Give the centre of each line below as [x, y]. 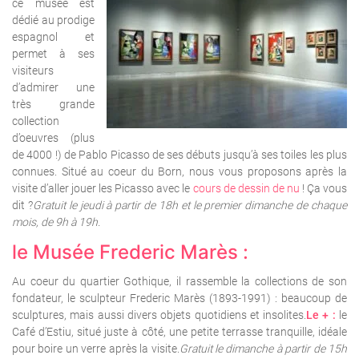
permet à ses [53, 54]
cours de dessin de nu [246, 189]
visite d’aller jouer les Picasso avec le [103, 189]
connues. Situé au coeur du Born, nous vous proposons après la [179, 172]
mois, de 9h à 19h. [56, 222]
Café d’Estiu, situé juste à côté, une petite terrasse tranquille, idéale [179, 332]
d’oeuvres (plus [53, 138]
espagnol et [53, 37]
